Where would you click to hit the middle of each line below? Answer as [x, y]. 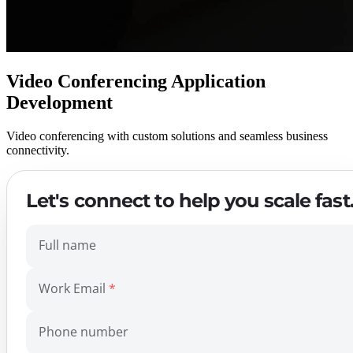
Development [59, 103]
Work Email [72, 289]
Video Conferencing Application [136, 82]
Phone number [84, 332]
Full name [67, 245]
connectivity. [38, 150]
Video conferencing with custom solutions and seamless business [167, 136]
